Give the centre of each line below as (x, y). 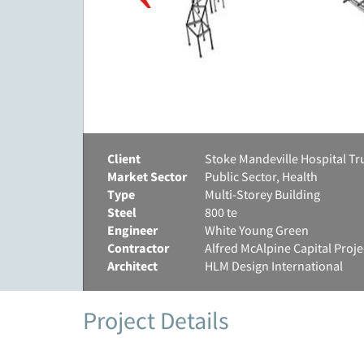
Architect (132, 266)
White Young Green (257, 230)
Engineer (132, 230)
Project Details (156, 320)
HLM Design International (274, 266)
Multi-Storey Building (262, 194)
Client (124, 158)
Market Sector (147, 176)
